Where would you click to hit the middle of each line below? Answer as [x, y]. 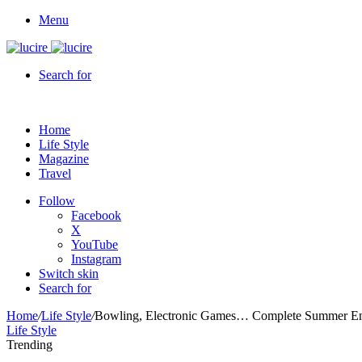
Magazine [64, 159]
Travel [55, 173]
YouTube [95, 244]
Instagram [96, 259]
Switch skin [69, 274]
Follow [57, 201]
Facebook [96, 215]
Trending [29, 345]
